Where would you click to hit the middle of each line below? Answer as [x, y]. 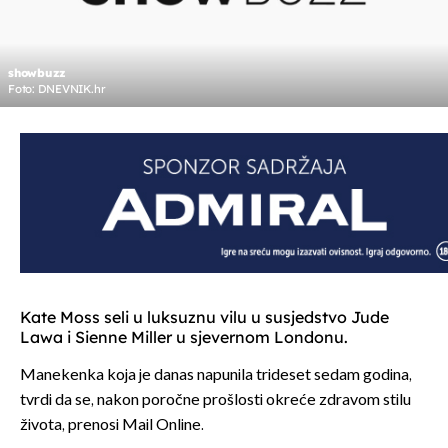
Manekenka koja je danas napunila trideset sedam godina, [216, 376]
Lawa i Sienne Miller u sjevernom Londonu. [184, 337]
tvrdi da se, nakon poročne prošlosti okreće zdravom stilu [215, 401]
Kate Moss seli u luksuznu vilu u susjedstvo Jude [204, 317]
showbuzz [37, 73]
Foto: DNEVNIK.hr [57, 89]
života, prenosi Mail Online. [112, 426]
